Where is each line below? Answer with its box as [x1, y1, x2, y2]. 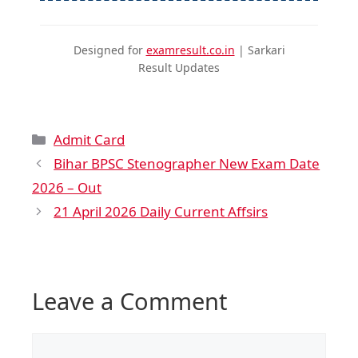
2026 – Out [32, 177, 101, 197]
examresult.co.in [145, 42, 235, 58]
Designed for [73, 42, 146, 58]
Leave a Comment [32, 284, 227, 316]
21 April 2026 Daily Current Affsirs [54, 201, 268, 221]
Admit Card [54, 129, 125, 149]
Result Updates [138, 59, 220, 75]
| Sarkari [234, 42, 285, 58]
